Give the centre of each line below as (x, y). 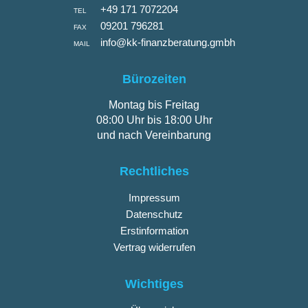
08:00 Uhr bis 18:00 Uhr (154, 120)
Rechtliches (154, 171)
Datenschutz (154, 214)
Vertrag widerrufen (154, 247)
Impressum (154, 197)
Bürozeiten (154, 79)
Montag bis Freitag (154, 104)
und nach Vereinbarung (154, 135)
